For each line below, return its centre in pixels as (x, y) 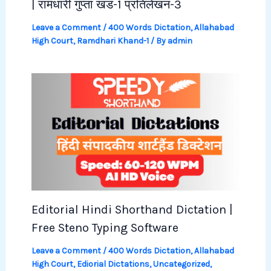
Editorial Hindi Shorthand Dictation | (132, 210)
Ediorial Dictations (113, 264)
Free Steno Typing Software (105, 228)
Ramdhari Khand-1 (113, 41)
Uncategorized (181, 264)
